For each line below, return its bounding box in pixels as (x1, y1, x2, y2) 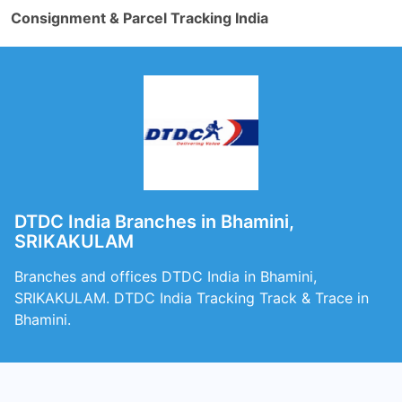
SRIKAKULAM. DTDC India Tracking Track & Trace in (14, 289, 369, 307)
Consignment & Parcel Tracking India (11, 9, 268, 27)
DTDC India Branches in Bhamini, (14, 211, 294, 232)
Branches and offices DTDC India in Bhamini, (14, 267, 317, 285)
